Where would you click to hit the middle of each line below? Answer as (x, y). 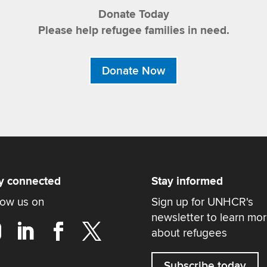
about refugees (189, 233)
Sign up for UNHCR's (202, 202)
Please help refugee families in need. (133, 31)
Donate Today (133, 15)
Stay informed (187, 181)
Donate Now (133, 71)
